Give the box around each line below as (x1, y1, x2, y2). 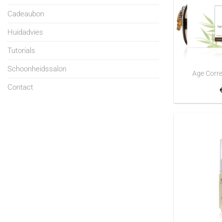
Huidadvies (7, 27, 43, 37)
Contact (7, 82, 33, 92)
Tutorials (7, 46, 35, 55)
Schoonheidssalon (7, 64, 66, 73)
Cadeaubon (7, 9, 44, 18)
